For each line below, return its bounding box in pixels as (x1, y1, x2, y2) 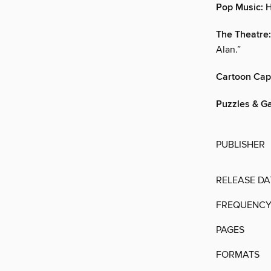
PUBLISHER (216, 139, 265, 151)
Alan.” (216, 44, 241, 56)
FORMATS (216, 249, 260, 261)
